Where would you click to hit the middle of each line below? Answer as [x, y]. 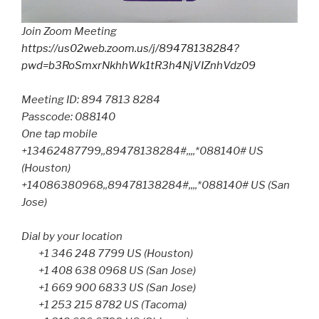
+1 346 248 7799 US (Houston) [107, 253]
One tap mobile [59, 134]
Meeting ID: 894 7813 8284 [91, 99]
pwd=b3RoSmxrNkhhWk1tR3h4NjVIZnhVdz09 [138, 65]
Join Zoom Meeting [69, 31]
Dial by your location [72, 236]
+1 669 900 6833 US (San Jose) [109, 287]
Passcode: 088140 [68, 116]
